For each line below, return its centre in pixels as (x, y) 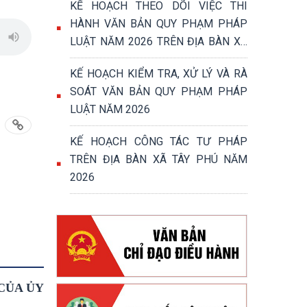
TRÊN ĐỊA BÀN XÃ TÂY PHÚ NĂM (159, 159)
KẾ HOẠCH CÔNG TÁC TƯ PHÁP (159, 142)
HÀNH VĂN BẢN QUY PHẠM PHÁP (159, 24)
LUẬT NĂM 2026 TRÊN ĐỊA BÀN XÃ (159, 41)
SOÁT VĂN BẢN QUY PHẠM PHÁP (159, 91)
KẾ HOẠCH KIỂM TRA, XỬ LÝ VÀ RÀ (159, 74)
